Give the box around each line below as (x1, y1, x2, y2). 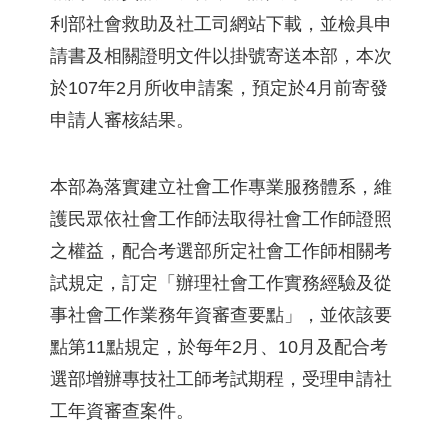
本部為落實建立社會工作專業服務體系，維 (50, 177, 392, 197)
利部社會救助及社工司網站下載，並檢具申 (50, 14, 392, 34)
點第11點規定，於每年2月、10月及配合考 (50, 337, 388, 357)
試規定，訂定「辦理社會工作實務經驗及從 (50, 273, 392, 293)
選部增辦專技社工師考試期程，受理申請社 (50, 369, 392, 389)
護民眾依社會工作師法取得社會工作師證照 (50, 209, 392, 229)
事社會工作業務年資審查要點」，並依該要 (50, 305, 392, 325)
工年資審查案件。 (50, 401, 194, 421)
